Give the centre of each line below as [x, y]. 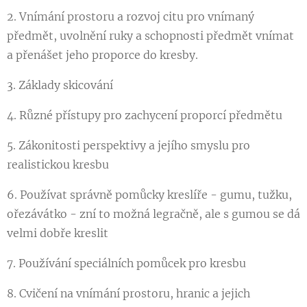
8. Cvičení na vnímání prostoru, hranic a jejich [128, 293]
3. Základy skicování [61, 85]
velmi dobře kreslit [58, 233]
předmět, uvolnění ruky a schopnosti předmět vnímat [150, 36]
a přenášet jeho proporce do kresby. [102, 55]
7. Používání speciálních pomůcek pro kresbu [128, 263]
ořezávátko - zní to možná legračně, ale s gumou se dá [153, 214]
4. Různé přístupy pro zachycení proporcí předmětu [145, 115]
